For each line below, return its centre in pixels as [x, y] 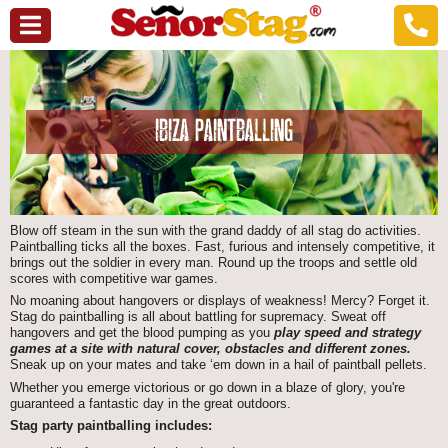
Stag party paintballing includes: [111, 426]
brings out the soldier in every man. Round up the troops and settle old [213, 262]
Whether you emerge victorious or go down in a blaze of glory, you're [207, 387]
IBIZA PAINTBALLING [224, 132]
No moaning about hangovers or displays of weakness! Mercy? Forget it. [220, 301]
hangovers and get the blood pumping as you [142, 333]
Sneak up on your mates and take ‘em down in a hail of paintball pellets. [218, 365]
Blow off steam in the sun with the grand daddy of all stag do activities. [215, 230]
